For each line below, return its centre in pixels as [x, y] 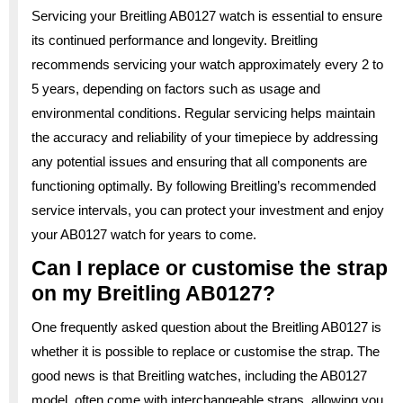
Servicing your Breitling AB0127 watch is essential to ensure [207, 15]
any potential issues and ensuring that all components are [199, 161]
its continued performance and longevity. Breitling [175, 40]
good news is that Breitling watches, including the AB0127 [199, 375]
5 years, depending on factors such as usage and [176, 88]
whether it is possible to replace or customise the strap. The [206, 351]
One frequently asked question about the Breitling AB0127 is [206, 327]
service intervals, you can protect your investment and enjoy [208, 210]
